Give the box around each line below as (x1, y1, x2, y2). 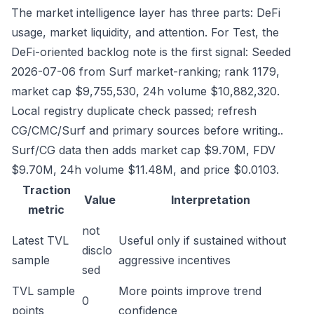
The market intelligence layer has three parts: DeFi (11, 6, 280, 20)
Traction (22, 183, 71, 197)
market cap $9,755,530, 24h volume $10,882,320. (11, 84, 280, 98)
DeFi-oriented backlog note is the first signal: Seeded (11, 45, 291, 59)
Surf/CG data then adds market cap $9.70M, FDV (11, 143, 275, 157)
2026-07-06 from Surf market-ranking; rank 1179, (11, 64, 280, 78)
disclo (82, 243, 112, 257)
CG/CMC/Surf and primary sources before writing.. (11, 123, 283, 137)
